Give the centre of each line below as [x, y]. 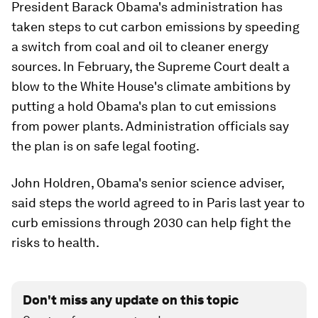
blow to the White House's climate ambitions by [151, 86]
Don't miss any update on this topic [131, 300]
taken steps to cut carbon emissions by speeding [155, 27]
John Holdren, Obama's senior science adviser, [148, 183]
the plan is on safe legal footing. [105, 146]
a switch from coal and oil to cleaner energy [140, 46]
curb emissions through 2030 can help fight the [151, 223]
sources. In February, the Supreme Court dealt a [150, 66]
